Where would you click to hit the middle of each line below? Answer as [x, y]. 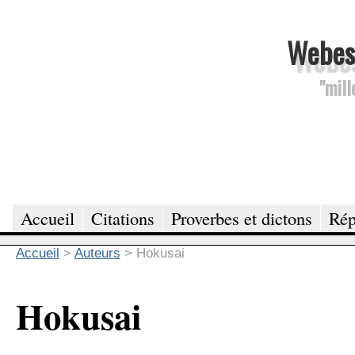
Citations [123, 218]
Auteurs [97, 253]
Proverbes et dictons [242, 218]
